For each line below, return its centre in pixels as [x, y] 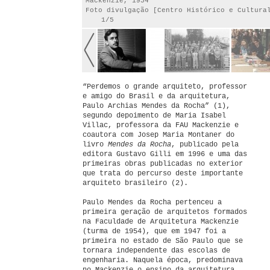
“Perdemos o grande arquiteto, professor [165, 87]
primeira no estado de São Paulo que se [163, 241]
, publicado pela [205, 145]
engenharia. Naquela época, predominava [163, 260]
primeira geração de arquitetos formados [165, 212]
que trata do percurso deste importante [163, 174]
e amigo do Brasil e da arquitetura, [156, 96]
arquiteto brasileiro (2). [135, 183]
